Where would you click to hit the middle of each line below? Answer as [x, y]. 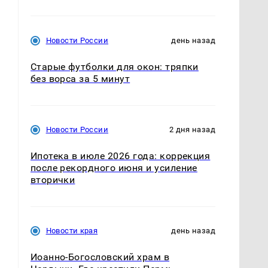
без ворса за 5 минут [80, 79]
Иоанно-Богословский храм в [100, 257]
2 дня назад [192, 130]
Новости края [72, 231]
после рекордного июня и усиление [114, 168]
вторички [53, 180]
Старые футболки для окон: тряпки [114, 67]
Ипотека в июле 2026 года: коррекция [120, 156]
